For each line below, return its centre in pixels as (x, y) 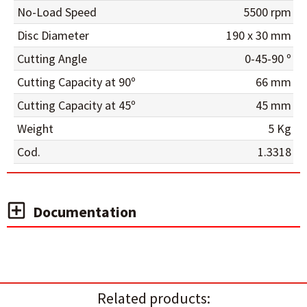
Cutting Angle (52, 59)
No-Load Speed (57, 12)
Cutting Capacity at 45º (76, 105)
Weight (35, 128)
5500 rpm (267, 12)
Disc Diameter (53, 35)
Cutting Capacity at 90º (76, 82)
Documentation (85, 212)
